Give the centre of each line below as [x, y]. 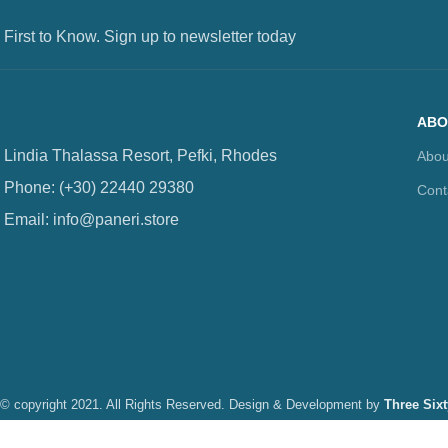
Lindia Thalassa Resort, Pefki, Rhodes [140, 155]
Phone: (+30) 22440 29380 [99, 187]
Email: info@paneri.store [91, 219]
